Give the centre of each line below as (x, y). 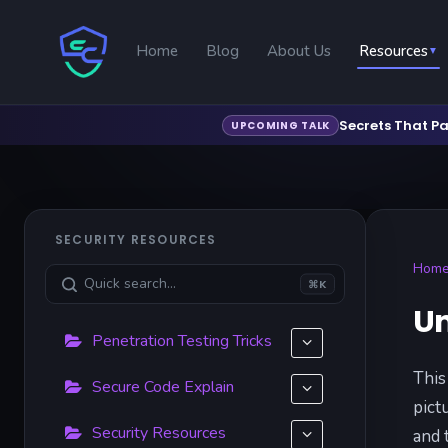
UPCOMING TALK (280, 125)
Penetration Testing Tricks (182, 341)
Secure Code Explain (163, 387)
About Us (299, 51)
